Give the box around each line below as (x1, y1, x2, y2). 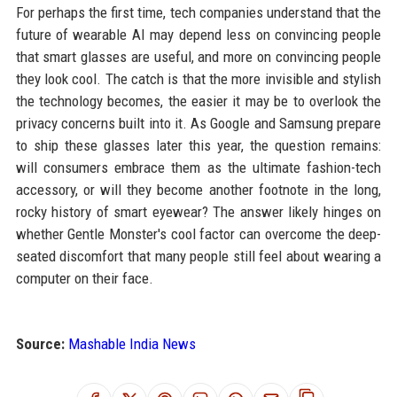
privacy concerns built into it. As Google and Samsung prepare (15, 114, 382, 133)
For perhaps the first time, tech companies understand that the (15, 4, 382, 22)
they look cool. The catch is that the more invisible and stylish (15, 70, 382, 89)
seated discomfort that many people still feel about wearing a (15, 247, 382, 266)
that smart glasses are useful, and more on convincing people (15, 48, 382, 66)
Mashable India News (67, 335, 196, 354)
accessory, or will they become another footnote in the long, (15, 181, 382, 199)
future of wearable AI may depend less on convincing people (15, 26, 382, 44)
